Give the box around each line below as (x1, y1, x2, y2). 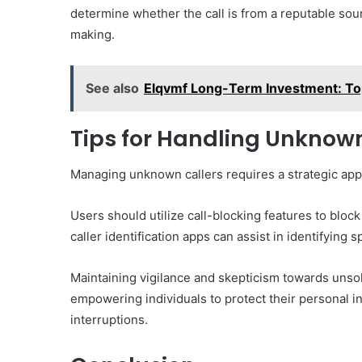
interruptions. (70, 312, 148, 328)
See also (86, 79, 139, 96)
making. (70, 26, 115, 42)
